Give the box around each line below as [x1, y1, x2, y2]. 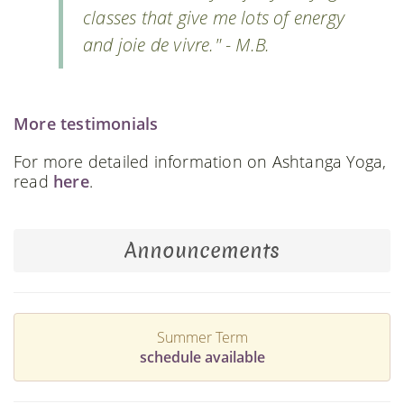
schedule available [139, 347, 265, 368]
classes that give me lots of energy [83, 5, 344, 31]
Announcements [124, 236, 280, 266]
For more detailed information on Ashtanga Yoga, [14, 151, 387, 173]
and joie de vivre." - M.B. [83, 32, 271, 58]
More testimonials [14, 113, 159, 135]
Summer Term [156, 327, 248, 348]
